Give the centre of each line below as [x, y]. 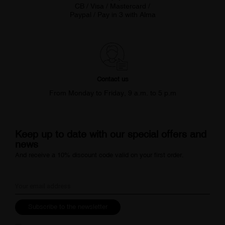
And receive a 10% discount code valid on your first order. [99, 155]
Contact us [113, 79]
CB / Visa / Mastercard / [113, 6]
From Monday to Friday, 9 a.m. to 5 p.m [113, 93]
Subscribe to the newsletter [68, 206]
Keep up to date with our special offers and [111, 134]
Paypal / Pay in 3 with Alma [113, 15]
